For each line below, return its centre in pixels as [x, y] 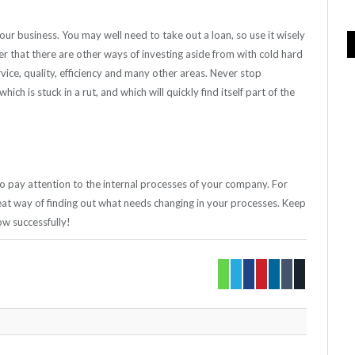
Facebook [284, 274]
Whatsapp [258, 274]
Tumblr [311, 274]
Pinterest [294, 274]
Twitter [262, 274]
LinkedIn [304, 274]
